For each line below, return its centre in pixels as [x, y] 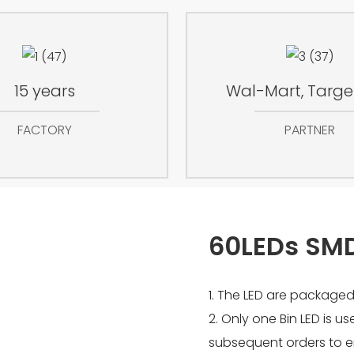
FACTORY [44, 130]
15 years [44, 91]
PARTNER [310, 130]
